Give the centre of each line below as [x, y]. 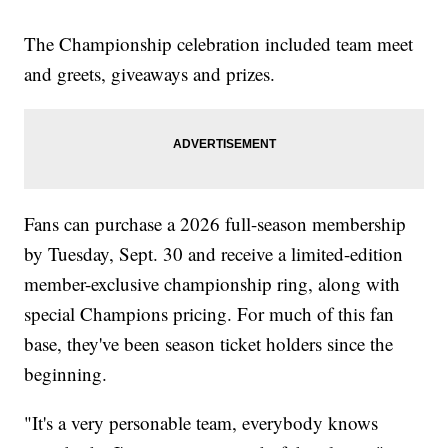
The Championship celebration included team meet [219, 43]
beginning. [66, 373]
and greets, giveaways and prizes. [150, 73]
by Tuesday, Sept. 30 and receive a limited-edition [214, 253]
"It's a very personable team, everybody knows [201, 422]
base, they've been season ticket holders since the [209, 343]
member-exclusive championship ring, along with [212, 283]
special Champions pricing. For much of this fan [209, 313]
